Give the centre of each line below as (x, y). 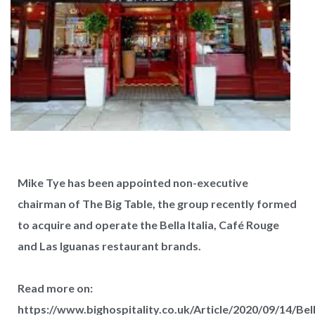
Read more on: (55, 288)
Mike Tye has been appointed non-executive (133, 182)
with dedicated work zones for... (129, 301)
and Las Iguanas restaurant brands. (109, 246)
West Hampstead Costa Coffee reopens (151, 280)
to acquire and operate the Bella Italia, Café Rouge (148, 225)
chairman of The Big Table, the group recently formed (157, 204)
